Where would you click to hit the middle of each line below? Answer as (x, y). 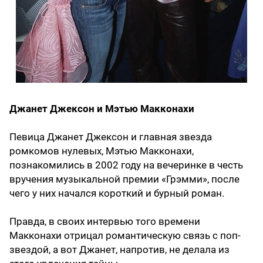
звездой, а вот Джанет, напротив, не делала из (119, 249)
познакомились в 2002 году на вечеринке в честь (126, 165)
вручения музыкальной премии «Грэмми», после (124, 179)
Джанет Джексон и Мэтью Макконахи (102, 108)
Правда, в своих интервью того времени (105, 221)
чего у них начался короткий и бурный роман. (117, 193)
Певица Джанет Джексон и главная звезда (111, 136)
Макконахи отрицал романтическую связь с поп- (125, 235)
